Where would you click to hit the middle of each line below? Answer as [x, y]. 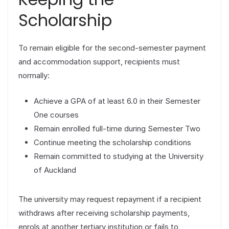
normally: [34, 76]
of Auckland [55, 170]
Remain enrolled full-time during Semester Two [117, 128]
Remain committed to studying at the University [119, 156]
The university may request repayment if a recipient [110, 199]
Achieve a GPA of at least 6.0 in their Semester [117, 101]
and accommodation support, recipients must [99, 62]
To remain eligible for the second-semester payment [112, 48]
